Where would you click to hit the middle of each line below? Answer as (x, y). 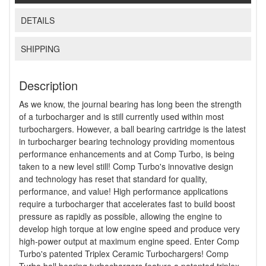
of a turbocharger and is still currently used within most (121, 117)
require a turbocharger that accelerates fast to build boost (127, 204)
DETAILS (38, 20)
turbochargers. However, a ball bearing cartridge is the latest (132, 129)
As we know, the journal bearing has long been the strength (130, 104)
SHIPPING (41, 49)
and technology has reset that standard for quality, (113, 179)
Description (48, 85)
